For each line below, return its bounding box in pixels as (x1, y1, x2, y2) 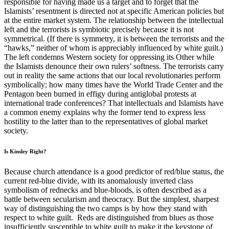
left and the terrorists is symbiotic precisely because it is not (4, 25, 194, 34)
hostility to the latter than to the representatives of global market (4, 117, 208, 126)
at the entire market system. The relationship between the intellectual (4, 16, 223, 25)
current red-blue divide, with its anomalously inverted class (4, 176, 193, 186)
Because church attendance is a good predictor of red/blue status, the (4, 167, 224, 176)
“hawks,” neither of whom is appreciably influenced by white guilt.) (4, 43, 223, 53)
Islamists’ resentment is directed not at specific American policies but (4, 7, 224, 16)
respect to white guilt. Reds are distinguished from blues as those (4, 213, 214, 222)
